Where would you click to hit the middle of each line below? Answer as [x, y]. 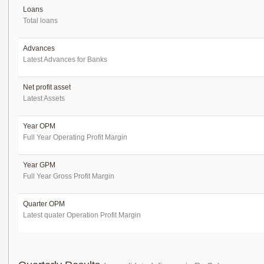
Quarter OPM [44, 204]
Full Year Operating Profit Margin [75, 137]
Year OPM [39, 126]
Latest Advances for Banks [65, 60]
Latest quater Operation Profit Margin [82, 215]
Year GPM [39, 165]
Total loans [40, 21]
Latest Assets [44, 98]
